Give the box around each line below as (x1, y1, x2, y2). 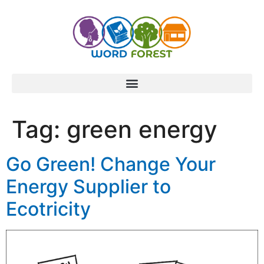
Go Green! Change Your (6, 152, 216, 176)
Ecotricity (6, 197, 91, 220)
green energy (67, 114, 217, 144)
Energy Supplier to (6, 174, 171, 198)
